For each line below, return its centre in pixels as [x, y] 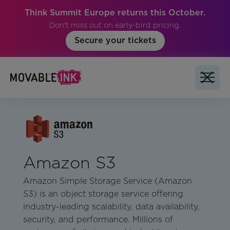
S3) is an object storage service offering [103, 194]
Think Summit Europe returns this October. [115, 13]
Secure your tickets [115, 41]
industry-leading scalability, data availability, [111, 207]
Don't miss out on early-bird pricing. [115, 25]
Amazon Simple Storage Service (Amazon [107, 181]
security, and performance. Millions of [98, 220]
